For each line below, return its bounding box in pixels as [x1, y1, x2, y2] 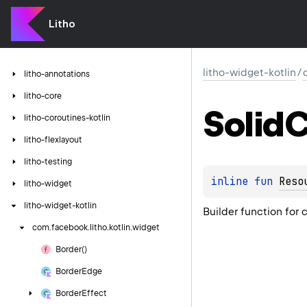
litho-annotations [24, 69, 90, 79]
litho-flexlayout [24, 135, 82, 145]
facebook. [51, 223, 90, 232]
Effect [82, 288, 107, 298]
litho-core [24, 91, 62, 101]
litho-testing [24, 157, 72, 167]
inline [211, 174, 254, 188]
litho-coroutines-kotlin [24, 113, 110, 123]
